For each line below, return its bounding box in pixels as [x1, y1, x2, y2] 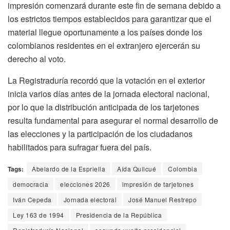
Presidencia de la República [75, 210, 162, 219]
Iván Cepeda [13, 195, 52, 204]
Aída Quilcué [117, 164, 156, 173]
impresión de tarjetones [122, 179, 194, 188]
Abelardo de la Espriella [32, 164, 105, 173]
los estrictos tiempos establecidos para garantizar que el [8, 12, 212, 25]
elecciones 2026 [60, 179, 110, 188]
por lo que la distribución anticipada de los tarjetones [8, 101, 199, 113]
